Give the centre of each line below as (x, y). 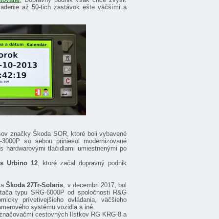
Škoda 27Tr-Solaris (35, 185)
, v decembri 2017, (90, 185)
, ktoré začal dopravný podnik (82, 163)
